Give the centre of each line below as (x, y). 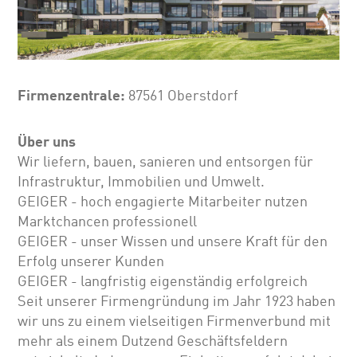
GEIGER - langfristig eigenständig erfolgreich (163, 282)
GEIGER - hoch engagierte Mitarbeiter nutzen (163, 202)
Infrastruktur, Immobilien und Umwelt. (141, 182)
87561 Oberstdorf (184, 96)
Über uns (47, 141)
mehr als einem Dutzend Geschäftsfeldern (153, 341)
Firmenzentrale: (73, 95)
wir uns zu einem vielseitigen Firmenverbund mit (175, 322)
